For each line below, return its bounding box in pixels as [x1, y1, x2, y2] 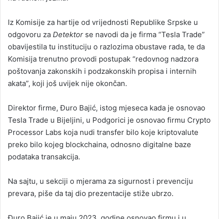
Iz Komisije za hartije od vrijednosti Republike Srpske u [8, 18, 198, 27]
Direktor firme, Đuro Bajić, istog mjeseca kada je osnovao [8, 103, 205, 112]
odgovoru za [8, 30, 53, 39]
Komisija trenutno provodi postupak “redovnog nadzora [8, 54, 198, 64]
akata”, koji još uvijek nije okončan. [8, 79, 127, 88]
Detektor [53, 30, 83, 39]
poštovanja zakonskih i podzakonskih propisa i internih [8, 66, 197, 76]
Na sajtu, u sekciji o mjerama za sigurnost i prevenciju [8, 176, 193, 186]
